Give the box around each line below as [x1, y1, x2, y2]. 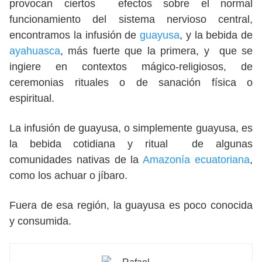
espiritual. [9, 92, 57, 105]
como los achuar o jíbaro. [9, 170, 127, 182]
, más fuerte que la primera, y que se [60, 45, 253, 57]
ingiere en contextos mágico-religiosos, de [9, 61, 253, 73]
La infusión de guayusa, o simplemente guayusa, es [9, 122, 253, 135]
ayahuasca [9, 45, 60, 57]
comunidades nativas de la [9, 154, 143, 166]
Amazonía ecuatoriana [143, 154, 250, 166]
